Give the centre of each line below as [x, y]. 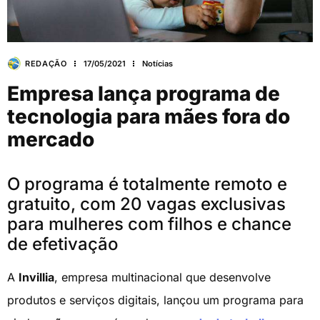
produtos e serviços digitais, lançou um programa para [155, 300]
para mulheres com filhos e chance [149, 224]
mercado [51, 140]
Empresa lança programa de [144, 94]
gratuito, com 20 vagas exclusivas [146, 204]
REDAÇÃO [46, 63]
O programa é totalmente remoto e [147, 184]
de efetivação [63, 244]
